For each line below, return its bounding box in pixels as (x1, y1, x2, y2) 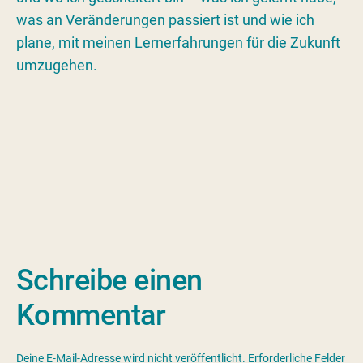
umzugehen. (16, 57, 97, 74)
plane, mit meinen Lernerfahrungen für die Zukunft (16, 34, 340, 51)
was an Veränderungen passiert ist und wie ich (16, 11, 314, 28)
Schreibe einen (16, 263, 203, 297)
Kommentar (16, 298, 166, 332)
